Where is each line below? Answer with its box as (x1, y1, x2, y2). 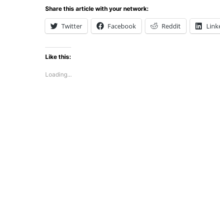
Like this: (45, 53, 71, 60)
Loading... (45, 71, 72, 78)
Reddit (162, 22, 181, 30)
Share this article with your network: (45, 5, 149, 12)
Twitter (61, 22, 82, 30)
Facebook (108, 22, 136, 30)
